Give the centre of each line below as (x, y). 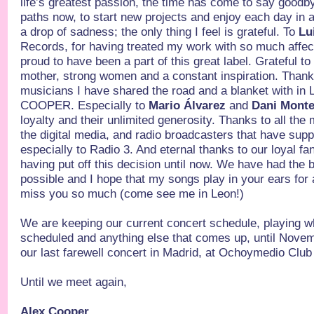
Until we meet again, (74, 282)
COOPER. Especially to (85, 105)
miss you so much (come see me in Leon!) (132, 194)
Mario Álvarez (187, 105)
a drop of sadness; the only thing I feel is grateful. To (160, 32)
